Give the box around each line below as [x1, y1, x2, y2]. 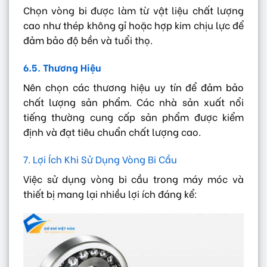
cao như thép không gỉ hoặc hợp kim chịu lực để [23, 18, 244, 32]
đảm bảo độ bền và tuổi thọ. [23, 33, 153, 47]
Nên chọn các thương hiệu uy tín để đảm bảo [23, 79, 244, 94]
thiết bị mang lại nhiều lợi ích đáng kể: [23, 186, 197, 200]
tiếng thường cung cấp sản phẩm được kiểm [23, 109, 244, 123]
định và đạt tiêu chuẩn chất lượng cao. [23, 124, 201, 138]
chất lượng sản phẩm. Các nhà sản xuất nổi [23, 94, 244, 108]
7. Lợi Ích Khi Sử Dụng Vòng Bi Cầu [23, 151, 177, 166]
